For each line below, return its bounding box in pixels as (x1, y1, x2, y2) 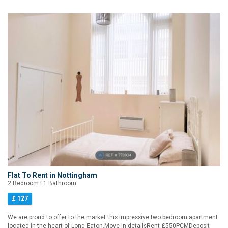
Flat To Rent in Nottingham (8, 171, 97, 180)
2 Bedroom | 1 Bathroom (8, 180, 76, 187)
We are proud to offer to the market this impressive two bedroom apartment (8, 214, 218, 221)
